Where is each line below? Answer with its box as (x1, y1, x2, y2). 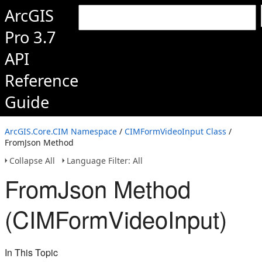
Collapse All (9, 155, 55, 166)
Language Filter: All (67, 155, 143, 166)
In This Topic (5, 246, 58, 259)
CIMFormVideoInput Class (125, 126, 226, 137)
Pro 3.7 (5, 26, 56, 48)
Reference (5, 70, 78, 91)
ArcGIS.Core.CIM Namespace (5, 126, 117, 137)
